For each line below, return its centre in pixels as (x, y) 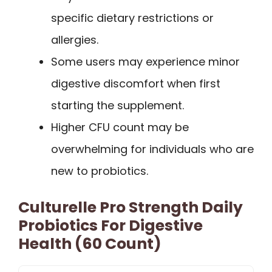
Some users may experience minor (145, 61)
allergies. (75, 39)
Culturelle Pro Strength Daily (131, 207)
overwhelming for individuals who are (152, 149)
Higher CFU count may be (120, 127)
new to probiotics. (100, 171)
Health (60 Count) (90, 243)
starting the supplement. (117, 105)
